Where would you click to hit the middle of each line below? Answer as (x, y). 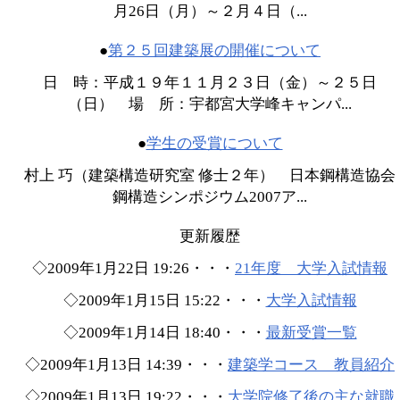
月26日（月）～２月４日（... (210, 12)
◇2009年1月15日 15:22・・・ (164, 301)
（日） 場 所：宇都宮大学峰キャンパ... (210, 104)
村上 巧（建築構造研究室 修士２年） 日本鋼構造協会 (210, 176)
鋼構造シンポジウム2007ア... (210, 197)
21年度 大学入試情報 (311, 269)
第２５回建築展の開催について (214, 51)
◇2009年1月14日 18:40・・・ (164, 333)
